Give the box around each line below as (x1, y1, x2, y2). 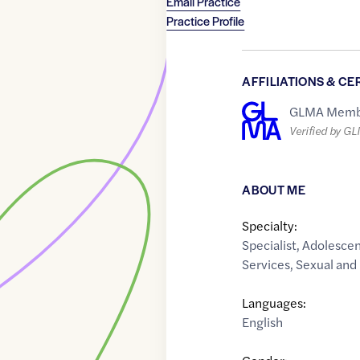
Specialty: (242, 216, 298, 235)
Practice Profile (166, 12, 245, 30)
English (242, 313, 284, 332)
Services (242, 255, 291, 274)
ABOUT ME (242, 181, 305, 198)
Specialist (242, 235, 297, 255)
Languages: (242, 293, 307, 313)
